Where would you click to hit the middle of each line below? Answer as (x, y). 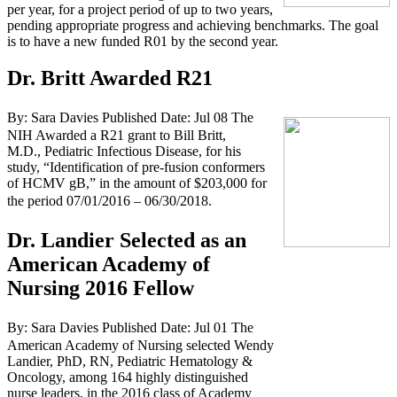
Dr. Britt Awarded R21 (110, 78)
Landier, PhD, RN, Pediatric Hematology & (130, 362)
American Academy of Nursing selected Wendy (140, 346)
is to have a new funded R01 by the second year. (143, 41)
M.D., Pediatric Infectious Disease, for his (124, 152)
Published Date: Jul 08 (165, 118)
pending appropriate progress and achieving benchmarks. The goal (193, 25)
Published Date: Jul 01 (165, 328)
